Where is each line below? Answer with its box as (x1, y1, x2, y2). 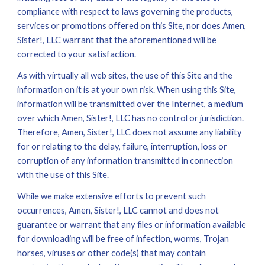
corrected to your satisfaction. (17, 49, 137, 59)
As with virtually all (17, 70, 91, 80)
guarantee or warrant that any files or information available (17, 219, 247, 230)
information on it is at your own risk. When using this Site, (17, 85, 237, 95)
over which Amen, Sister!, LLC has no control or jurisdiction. (17, 113, 244, 123)
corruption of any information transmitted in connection (17, 156, 234, 166)
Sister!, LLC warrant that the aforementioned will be (17, 35, 217, 45)
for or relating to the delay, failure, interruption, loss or (17, 141, 228, 151)
